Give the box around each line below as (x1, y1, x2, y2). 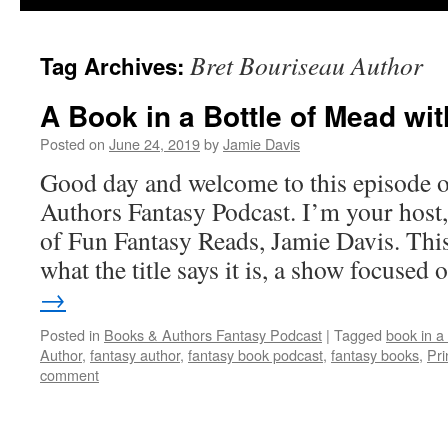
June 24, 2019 (109, 133, 200, 154)
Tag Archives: (40, 50, 190, 82)
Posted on (40, 133, 105, 154)
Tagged (334, 324, 382, 345)
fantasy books (331, 344, 419, 365)
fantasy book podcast (188, 344, 323, 365)
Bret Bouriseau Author (190, 48, 423, 82)
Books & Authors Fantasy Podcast (104, 324, 322, 345)
